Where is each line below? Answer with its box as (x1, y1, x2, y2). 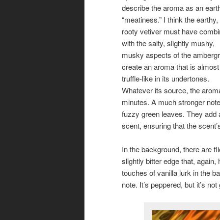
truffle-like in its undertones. (122, 73, 209, 83)
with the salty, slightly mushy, (122, 37, 215, 48)
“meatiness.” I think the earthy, (122, 14, 218, 25)
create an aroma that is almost (122, 61, 219, 72)
